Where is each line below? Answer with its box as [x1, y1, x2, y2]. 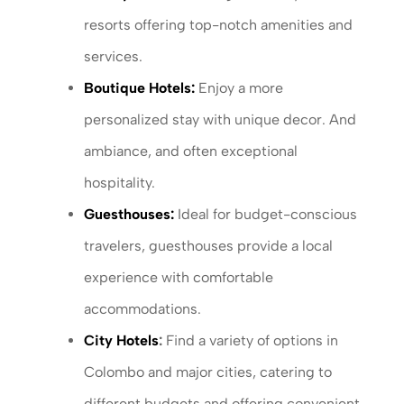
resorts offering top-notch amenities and [83, 16, 353, 34]
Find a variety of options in [165, 332, 338, 350]
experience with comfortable [83, 269, 273, 287]
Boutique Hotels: [83, 79, 195, 97]
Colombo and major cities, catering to [83, 363, 332, 381]
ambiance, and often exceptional [83, 142, 298, 161]
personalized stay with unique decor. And [83, 111, 356, 129]
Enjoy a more [197, 79, 283, 97]
